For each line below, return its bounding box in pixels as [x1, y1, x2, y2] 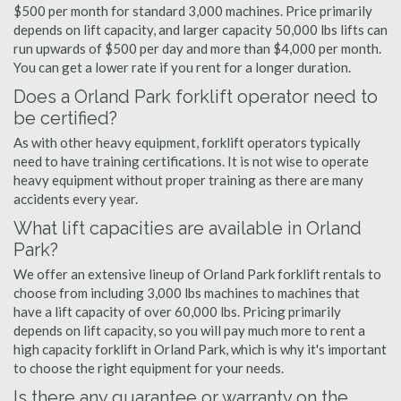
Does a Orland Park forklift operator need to [13, 86, 378, 107]
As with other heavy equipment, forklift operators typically [13, 134, 361, 150]
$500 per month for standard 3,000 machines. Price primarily [13, 3, 372, 19]
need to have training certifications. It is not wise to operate [13, 153, 369, 169]
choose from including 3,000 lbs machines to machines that [13, 285, 360, 301]
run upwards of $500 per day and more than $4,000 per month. [13, 40, 381, 56]
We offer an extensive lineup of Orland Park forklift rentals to [13, 266, 381, 282]
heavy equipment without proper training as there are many [13, 172, 363, 188]
